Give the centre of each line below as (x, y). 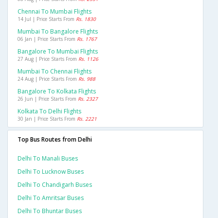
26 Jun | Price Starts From (48, 99)
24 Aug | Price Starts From (48, 79)
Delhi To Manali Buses (48, 159)
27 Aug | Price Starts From (48, 59)
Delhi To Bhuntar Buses (50, 211)
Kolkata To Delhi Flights (49, 111)
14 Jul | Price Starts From (47, 19)
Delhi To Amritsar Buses (51, 198)
